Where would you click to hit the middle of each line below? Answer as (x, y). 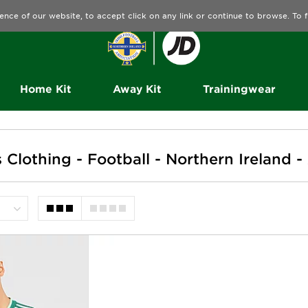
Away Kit (137, 89)
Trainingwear (239, 89)
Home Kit (45, 89)
